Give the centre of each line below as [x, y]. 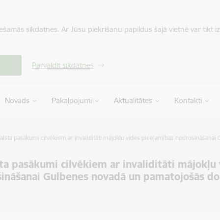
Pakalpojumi [71, 100]
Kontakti [188, 100]
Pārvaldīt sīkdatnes [63, 65]
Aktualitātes [133, 100]
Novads [17, 100]
